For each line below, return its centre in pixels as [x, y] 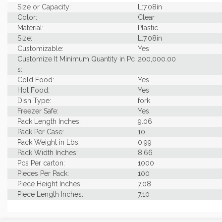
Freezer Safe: [38, 111]
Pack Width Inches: [48, 152]
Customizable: [40, 48]
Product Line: [38, 215]
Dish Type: [34, 100]
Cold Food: [36, 80]
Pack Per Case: [41, 132]
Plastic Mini [155, 204]
